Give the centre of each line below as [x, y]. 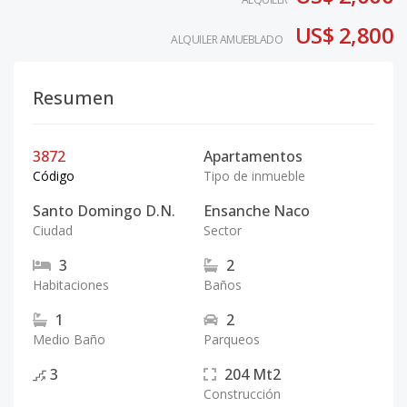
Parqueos [232, 339]
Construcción [242, 394]
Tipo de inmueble [254, 176]
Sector [223, 230]
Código [54, 176]
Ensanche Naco [257, 211]
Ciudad [53, 230]
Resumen [74, 98]
